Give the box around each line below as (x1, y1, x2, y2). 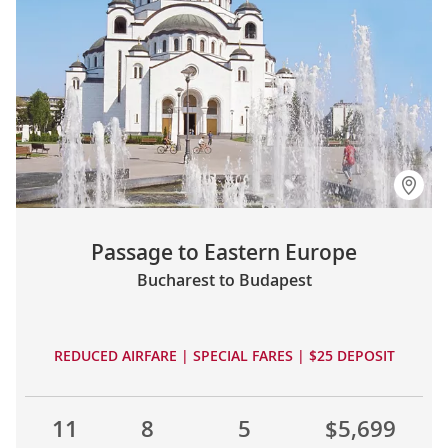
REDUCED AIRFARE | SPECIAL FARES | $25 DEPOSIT (53, 345, 395, 365)
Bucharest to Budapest (136, 268, 312, 291)
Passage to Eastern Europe (91, 237, 357, 266)
